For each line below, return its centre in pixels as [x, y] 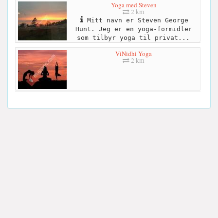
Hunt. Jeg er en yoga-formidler [134, 29]
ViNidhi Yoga [134, 53]
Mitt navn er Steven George [136, 20]
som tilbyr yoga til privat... [133, 37]
